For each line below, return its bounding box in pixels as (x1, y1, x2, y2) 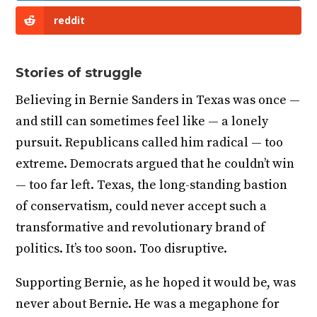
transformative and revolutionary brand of (16, 219, 266, 236)
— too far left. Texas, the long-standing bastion (16, 177, 288, 194)
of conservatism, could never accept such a (16, 198, 267, 215)
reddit (54, 13, 86, 28)
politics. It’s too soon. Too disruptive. (16, 241, 228, 258)
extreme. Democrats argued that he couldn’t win (16, 156, 295, 173)
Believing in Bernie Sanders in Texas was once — (16, 92, 301, 109)
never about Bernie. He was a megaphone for (16, 296, 280, 313)
